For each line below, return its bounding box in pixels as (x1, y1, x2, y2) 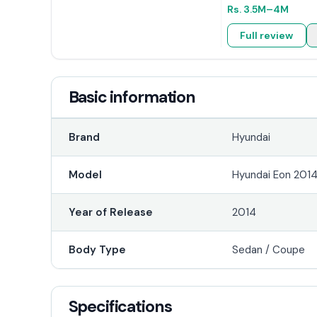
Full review (240, 28, 294, 42)
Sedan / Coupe (232, 242, 306, 257)
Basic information (68, 86, 195, 108)
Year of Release (68, 204, 153, 219)
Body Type (68, 242, 126, 257)
